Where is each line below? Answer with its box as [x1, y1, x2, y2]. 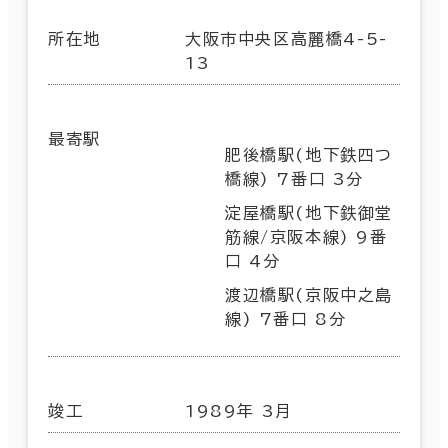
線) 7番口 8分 [225, 310, 347, 327]
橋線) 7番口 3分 [225, 170, 364, 187]
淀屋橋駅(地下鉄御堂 [225, 204, 394, 221]
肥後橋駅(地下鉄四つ [225, 146, 394, 163]
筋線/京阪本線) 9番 [225, 228, 388, 245]
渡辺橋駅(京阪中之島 [225, 286, 394, 303]
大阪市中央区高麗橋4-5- [185, 30, 388, 47]
